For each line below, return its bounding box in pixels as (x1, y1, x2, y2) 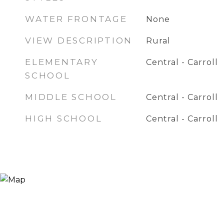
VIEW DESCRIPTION (25, 35, 132, 45)
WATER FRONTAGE (25, 14, 127, 24)
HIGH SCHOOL (25, 113, 102, 123)
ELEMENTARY (25, 57, 98, 67)
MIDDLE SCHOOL (25, 92, 117, 102)
